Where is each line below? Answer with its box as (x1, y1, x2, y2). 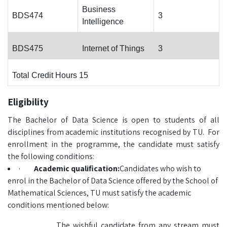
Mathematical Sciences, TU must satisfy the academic (8, 187, 191, 198)
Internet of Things (82, 44, 144, 53)
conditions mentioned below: (8, 200, 109, 210)
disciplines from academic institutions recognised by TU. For (8, 127, 219, 137)
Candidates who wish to (120, 163, 201, 174)
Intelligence (82, 17, 124, 26)
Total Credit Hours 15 (12, 71, 88, 80)
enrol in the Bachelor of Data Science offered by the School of (8, 175, 218, 186)
